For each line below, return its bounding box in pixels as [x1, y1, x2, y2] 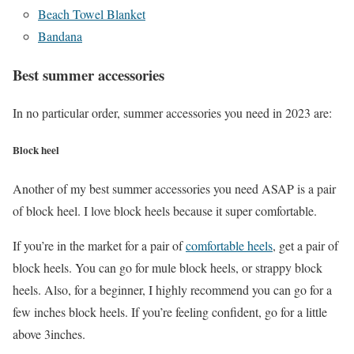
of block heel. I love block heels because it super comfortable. [13, 201, 317, 219]
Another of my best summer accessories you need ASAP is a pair [13, 179, 336, 197]
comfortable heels [186, 236, 273, 254]
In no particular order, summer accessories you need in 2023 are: [13, 104, 332, 122]
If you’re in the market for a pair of [13, 236, 186, 254]
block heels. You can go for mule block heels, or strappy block [13, 258, 322, 276]
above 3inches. [13, 325, 85, 342]
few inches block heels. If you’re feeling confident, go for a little [13, 303, 327, 320]
